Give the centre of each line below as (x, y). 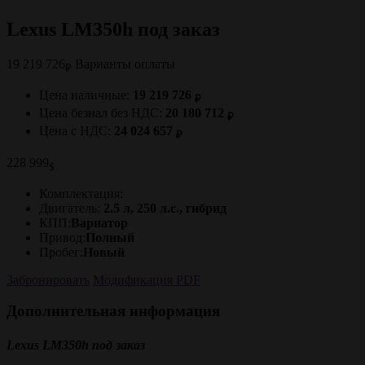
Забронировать (48, 279)
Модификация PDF (147, 279)
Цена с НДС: (77, 131)
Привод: (62, 237)
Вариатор (99, 222)
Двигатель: (70, 208)
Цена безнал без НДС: (102, 113)
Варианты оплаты (123, 64)
